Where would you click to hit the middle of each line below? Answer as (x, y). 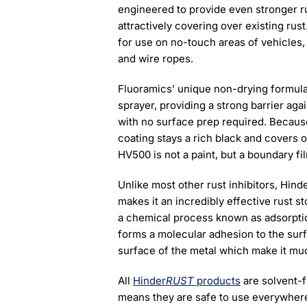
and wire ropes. (155, 59)
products (217, 281)
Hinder (149, 281)
